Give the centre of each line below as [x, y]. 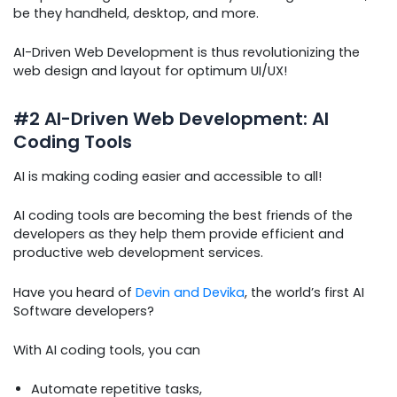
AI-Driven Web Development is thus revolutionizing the [187, 52]
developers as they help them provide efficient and [179, 234]
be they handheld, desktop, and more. [136, 13]
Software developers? [84, 311]
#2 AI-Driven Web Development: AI [171, 118]
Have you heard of [74, 292]
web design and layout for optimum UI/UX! [150, 70]
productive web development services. [138, 253]
